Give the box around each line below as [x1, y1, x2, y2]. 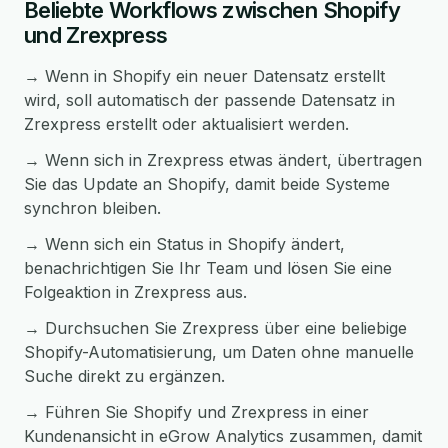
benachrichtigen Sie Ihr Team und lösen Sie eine [24, 258, 392, 278]
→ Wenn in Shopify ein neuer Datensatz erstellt [24, 66, 385, 86]
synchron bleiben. [24, 198, 161, 218]
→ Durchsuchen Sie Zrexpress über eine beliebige [24, 318, 407, 338]
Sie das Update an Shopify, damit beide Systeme [24, 174, 390, 194]
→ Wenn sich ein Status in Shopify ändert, [24, 234, 345, 254]
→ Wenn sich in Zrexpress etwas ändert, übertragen [24, 150, 422, 170]
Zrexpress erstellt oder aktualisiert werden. [24, 114, 349, 134]
